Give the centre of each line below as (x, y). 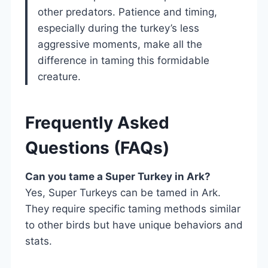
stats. (39, 241)
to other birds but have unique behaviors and (134, 225)
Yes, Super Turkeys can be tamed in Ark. (123, 192)
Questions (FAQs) (97, 147)
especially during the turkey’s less (118, 28)
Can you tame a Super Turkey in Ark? (118, 176)
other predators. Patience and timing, (127, 12)
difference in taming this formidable (124, 60)
